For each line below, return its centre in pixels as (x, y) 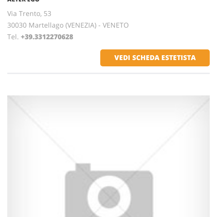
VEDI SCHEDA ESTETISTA (155, 57)
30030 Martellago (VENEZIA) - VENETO (68, 25)
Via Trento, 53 (29, 13)
